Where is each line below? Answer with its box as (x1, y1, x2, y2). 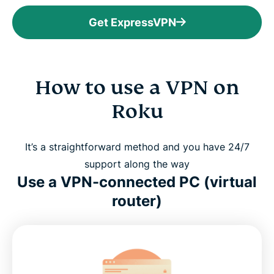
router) (112, 192, 162, 210)
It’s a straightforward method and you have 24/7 (24, 141, 250, 154)
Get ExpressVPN (88, 16, 176, 29)
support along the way (84, 158, 190, 171)
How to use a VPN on (35, 75, 239, 100)
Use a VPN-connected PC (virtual (17, 173, 257, 191)
